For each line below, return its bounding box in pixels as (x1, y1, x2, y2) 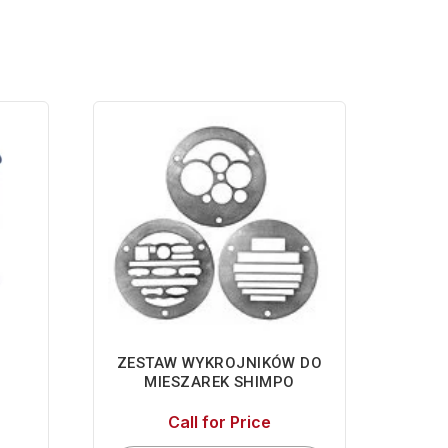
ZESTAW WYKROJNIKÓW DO (116, 354, 323, 373)
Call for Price (168, 412, 272, 433)
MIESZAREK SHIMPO (144, 373, 295, 392)
